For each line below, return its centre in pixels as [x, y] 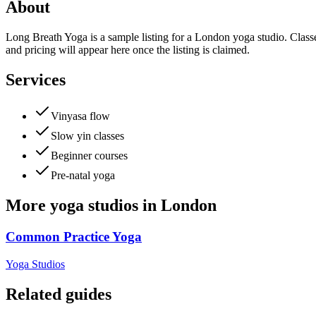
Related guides [59, 294]
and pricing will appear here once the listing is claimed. [128, 49]
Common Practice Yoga [74, 237]
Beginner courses [89, 156]
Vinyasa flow [80, 116]
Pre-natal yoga [83, 176]
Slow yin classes [87, 136]
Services [36, 79]
